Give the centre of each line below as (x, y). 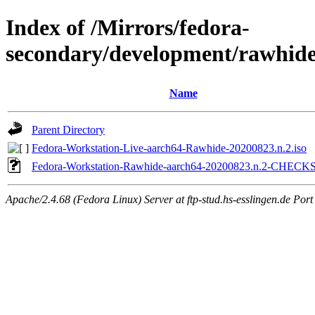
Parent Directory (68, 129)
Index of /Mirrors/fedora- (128, 28)
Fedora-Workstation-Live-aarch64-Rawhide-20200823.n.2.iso (169, 148)
